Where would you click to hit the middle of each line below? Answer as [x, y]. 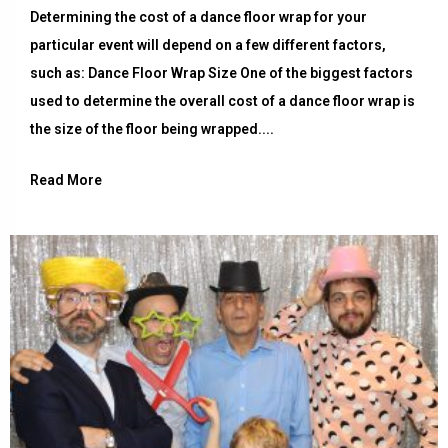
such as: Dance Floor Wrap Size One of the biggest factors [221, 73]
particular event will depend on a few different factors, [208, 45]
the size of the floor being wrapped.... [152, 129]
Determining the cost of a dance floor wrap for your [198, 17]
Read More [66, 180]
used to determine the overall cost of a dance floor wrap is [222, 101]
